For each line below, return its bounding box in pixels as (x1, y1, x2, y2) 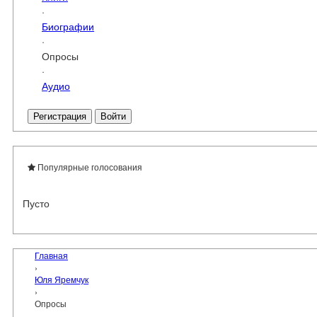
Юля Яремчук (35, 273, 88, 285)
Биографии (42, 18, 94, 33)
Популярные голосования (35, 161, 142, 173)
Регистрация (33, 111, 86, 122)
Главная (35, 249, 68, 261)
